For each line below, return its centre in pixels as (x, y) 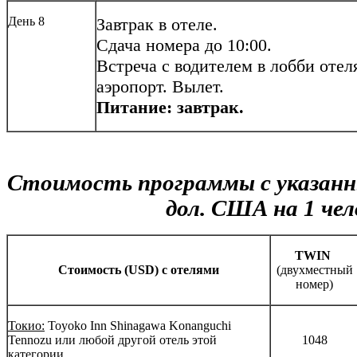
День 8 (26, 22)
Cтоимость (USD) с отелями (139, 270)
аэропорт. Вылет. (160, 87)
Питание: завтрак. (170, 108)
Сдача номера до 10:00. (184, 45)
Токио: (26, 326)
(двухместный (314, 270)
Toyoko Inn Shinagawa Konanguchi (138, 326)
